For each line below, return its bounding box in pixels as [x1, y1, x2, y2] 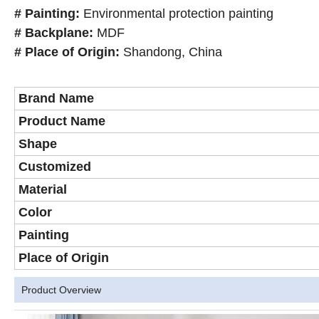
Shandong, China [123, 45, 222, 60]
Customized [19, 159, 91, 174]
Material [19, 182, 67, 197]
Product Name [19, 114, 105, 129]
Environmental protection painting [83, 6, 273, 21]
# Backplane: [14, 26, 93, 41]
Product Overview [21, 284, 101, 296]
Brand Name [19, 91, 94, 106]
